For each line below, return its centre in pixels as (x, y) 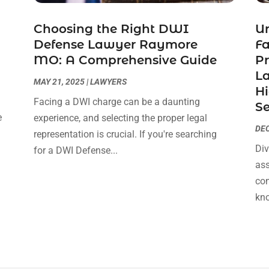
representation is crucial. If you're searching (125, 134)
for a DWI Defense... (75, 151)
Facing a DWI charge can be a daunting (116, 102)
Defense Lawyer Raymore (115, 45)
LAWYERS (108, 82)
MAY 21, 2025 (59, 82)
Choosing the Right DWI (111, 29)
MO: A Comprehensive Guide (125, 60)
